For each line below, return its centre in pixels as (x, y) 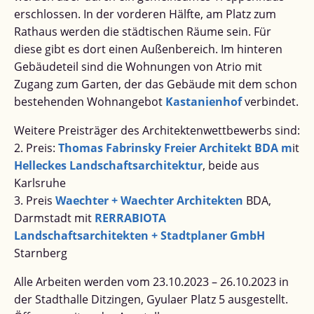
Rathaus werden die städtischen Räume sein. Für (143, 32)
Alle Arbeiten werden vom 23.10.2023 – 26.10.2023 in (151, 282)
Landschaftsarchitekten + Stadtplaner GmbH (139, 236)
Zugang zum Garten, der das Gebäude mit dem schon (156, 84)
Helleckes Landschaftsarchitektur (108, 166)
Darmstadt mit (54, 218)
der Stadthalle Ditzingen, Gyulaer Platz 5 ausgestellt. (151, 300)
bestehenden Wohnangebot (90, 102)
